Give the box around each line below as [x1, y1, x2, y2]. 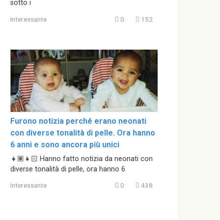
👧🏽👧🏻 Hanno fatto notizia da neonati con [10, 154, 153, 163]
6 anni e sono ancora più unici [10, 139, 119, 149]
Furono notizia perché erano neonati [10, 116, 146, 126]
